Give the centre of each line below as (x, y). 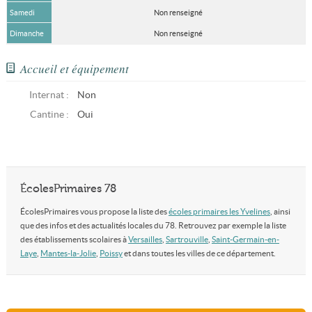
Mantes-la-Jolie (68, 253)
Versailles (145, 239)
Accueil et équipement (74, 69)
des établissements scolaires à (74, 239)
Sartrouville (187, 239)
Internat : (49, 95)
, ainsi (280, 211)
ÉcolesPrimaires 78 (68, 189)
